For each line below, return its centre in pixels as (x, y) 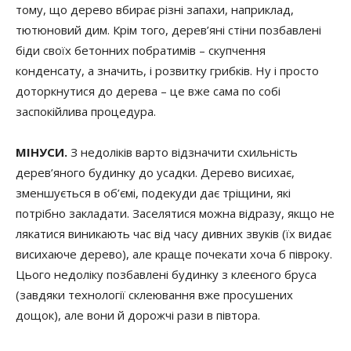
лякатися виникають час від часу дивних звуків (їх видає (174, 233)
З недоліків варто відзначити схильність (183, 152)
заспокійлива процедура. (86, 111)
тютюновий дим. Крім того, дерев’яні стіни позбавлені (168, 30)
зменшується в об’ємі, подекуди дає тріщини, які (153, 193)
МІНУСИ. (42, 152)
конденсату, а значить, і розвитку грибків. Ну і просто (167, 71)
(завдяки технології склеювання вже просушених (154, 295)
